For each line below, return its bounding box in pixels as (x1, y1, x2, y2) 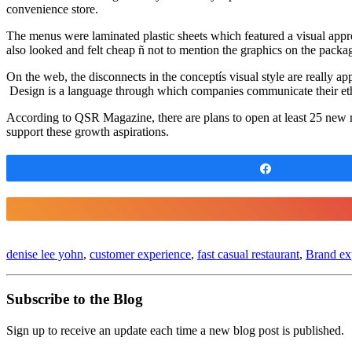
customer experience (90, 247, 191, 262)
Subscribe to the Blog (6, 291, 143, 308)
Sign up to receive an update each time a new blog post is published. (6, 324, 344, 338)
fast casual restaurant (197, 247, 299, 262)
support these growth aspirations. (6, 125, 169, 139)
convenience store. (6, 2, 98, 16)
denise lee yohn (6, 247, 83, 262)
